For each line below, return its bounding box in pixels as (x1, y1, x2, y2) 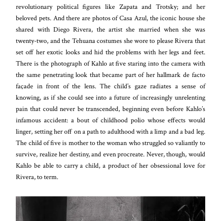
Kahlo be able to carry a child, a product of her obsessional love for (16, 160, 205, 170)
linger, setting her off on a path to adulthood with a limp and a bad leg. (16, 126, 205, 136)
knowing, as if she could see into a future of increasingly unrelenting (16, 92, 205, 102)
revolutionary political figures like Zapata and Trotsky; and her (16, 1, 205, 11)
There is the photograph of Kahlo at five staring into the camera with (16, 58, 205, 68)
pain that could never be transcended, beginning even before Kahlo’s (16, 104, 205, 113)
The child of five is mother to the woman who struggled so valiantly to (16, 138, 205, 147)
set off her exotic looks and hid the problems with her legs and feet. (16, 47, 205, 57)
